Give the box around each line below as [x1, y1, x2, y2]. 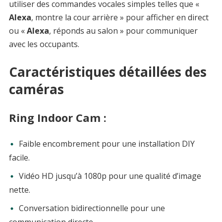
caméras [8, 80, 64, 98]
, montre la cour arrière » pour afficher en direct [31, 11, 209, 23]
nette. [8, 184, 30, 196]
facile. [8, 152, 30, 163]
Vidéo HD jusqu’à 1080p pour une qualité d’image [18, 170, 201, 181]
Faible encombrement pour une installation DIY [18, 138, 195, 149]
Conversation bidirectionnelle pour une [18, 203, 165, 214]
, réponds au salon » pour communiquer [49, 25, 198, 36]
